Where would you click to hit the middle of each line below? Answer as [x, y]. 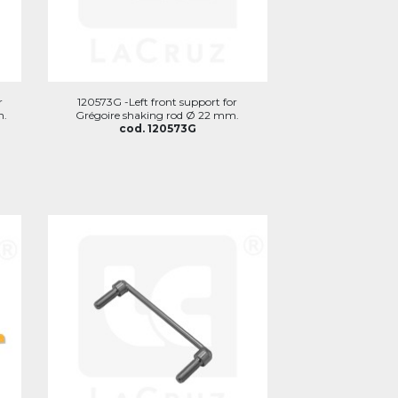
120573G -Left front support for [158, 102]
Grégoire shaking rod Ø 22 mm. [158, 115]
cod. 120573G [157, 128]
